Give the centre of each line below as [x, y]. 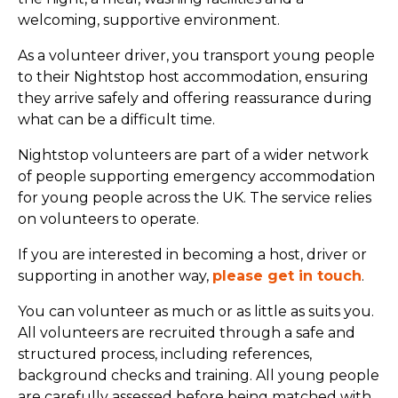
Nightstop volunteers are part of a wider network [193, 155]
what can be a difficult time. [116, 119]
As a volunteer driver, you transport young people [196, 56]
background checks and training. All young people [199, 375]
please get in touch [287, 276]
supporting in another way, [115, 276]
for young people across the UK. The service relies [195, 198]
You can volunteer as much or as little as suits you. [196, 311]
